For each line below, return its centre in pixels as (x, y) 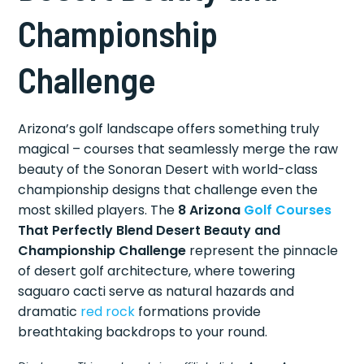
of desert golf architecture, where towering (157, 271)
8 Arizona (211, 210)
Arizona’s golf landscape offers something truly (169, 129)
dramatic (50, 312)
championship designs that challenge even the (168, 190)
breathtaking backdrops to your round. (143, 332)
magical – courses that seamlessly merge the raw (178, 149)
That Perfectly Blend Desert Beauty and (149, 230)
